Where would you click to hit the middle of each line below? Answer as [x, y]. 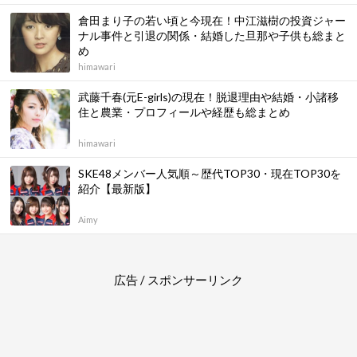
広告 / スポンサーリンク [178, 280]
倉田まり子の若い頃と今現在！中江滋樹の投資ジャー [212, 20]
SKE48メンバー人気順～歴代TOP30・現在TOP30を [210, 173]
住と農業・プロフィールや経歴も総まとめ [184, 112]
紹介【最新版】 [117, 188]
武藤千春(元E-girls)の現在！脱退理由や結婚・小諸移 [208, 97]
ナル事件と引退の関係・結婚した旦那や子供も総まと [212, 35]
